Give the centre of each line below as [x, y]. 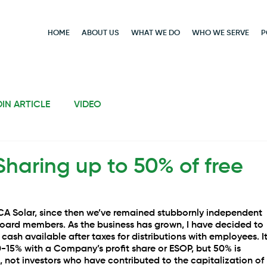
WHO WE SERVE [221, 33]
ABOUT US [101, 33]
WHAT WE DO [156, 33]
